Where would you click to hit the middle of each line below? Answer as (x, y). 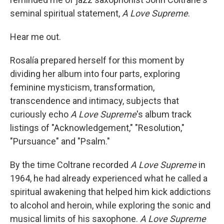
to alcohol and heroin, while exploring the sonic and (110, 205)
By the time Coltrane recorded (70, 165)
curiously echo (40, 114)
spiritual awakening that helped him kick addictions (110, 192)
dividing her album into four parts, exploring (95, 74)
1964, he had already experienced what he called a (109, 178)
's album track (164, 114)
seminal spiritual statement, (66, 13)
